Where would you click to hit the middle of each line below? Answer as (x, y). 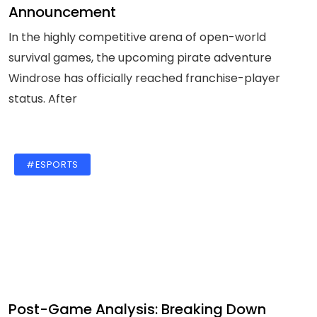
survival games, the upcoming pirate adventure (140, 58)
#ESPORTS (52, 165)
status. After (43, 99)
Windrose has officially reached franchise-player (144, 78)
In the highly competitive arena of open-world (137, 37)
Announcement (62, 12)
